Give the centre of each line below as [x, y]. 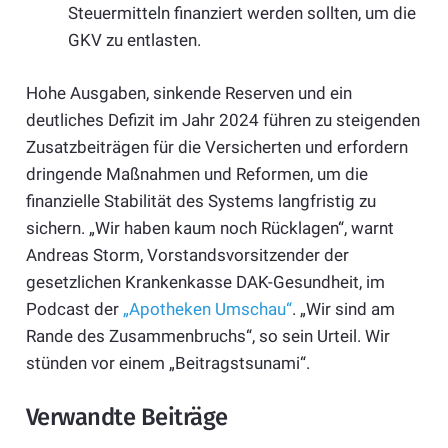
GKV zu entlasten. [134, 40]
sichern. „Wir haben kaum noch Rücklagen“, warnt [209, 227]
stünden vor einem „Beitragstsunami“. [167, 362]
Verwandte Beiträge [126, 417]
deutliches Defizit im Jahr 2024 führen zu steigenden [222, 119]
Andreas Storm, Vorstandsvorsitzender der [187, 254]
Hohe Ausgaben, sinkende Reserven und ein [188, 92]
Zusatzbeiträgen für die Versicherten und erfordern [216, 146]
